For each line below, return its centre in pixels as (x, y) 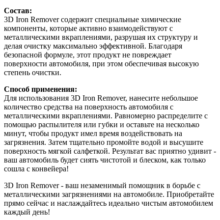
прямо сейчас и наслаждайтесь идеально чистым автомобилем (109, 203)
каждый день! (27, 212)
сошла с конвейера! (36, 169)
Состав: (18, 11)
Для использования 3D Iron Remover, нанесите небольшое (101, 98)
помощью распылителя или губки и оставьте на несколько (102, 124)
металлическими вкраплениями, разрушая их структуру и (101, 37)
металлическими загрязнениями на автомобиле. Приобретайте (109, 194)
